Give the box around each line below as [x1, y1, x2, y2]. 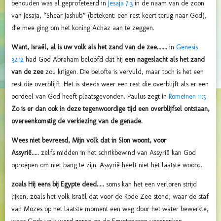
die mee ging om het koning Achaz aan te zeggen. [11, 24, 154, 33]
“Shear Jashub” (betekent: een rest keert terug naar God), [43, 11, 207, 20]
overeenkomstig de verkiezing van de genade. [11, 117, 143, 126]
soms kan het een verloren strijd [106, 180, 197, 189]
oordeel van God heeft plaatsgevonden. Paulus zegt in [11, 92, 169, 101]
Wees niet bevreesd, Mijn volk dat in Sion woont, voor [11, 136, 166, 145]
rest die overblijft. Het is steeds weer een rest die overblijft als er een [11, 80, 209, 89]
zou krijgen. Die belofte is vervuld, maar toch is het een [43, 68, 204, 76]
